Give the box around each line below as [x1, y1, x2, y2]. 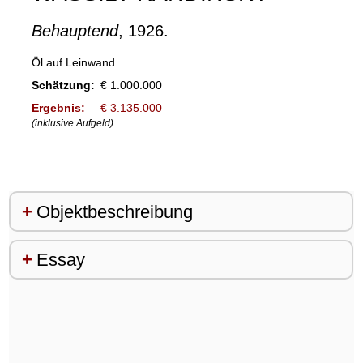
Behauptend [31, 22, 118, 41]
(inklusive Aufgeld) [31, 117, 113, 130]
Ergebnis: [31, 101, 85, 115]
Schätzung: [31, 79, 95, 92]
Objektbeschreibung [36, 201, 193, 222]
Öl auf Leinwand [31, 56, 115, 70]
